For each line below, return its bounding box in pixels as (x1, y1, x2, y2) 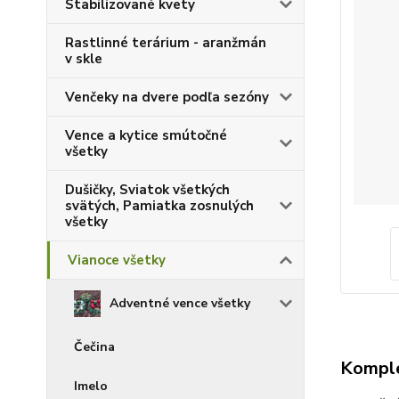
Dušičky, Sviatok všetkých (65, 181, 230, 199)
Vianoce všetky (68, 251, 166, 269)
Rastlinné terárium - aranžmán (65, 34, 266, 52)
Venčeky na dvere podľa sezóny (65, 88, 269, 106)
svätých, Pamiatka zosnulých (65, 197, 254, 215)
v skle (65, 50, 102, 68)
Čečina (74, 338, 115, 355)
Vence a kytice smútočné (65, 126, 227, 144)
